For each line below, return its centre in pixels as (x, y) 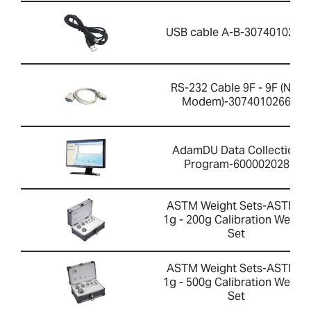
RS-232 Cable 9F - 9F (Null (236, 88)
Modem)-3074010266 (236, 102)
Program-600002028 (236, 165)
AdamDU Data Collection (236, 151)
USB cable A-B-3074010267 (236, 33)
